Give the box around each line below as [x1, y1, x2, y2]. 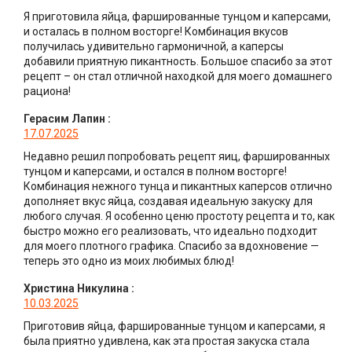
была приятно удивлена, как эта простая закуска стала [24, 335, 310, 348]
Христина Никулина [24, 282, 129, 295]
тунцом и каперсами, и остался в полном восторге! [24, 165, 287, 178]
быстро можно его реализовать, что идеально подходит [24, 225, 317, 238]
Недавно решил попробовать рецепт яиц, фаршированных [24, 150, 330, 163]
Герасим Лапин [24, 112, 105, 126]
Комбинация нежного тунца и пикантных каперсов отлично [24, 180, 332, 193]
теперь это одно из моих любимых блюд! [24, 255, 234, 268]
